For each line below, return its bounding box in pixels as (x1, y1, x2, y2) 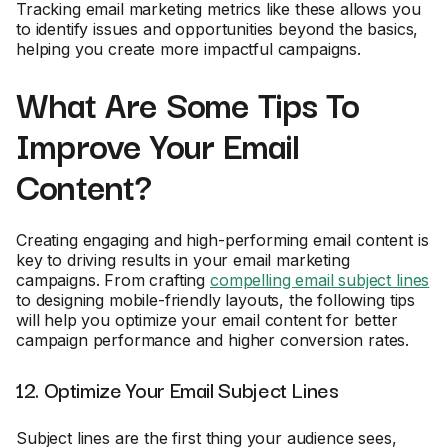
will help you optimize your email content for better (16, 310, 398, 330)
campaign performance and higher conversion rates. (16, 330, 410, 350)
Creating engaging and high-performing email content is (16, 230, 429, 250)
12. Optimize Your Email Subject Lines (16, 373, 339, 405)
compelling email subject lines (210, 270, 430, 290)
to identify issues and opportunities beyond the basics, (16, 19, 419, 39)
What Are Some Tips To (16, 76, 360, 130)
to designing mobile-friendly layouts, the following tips (16, 290, 416, 310)
